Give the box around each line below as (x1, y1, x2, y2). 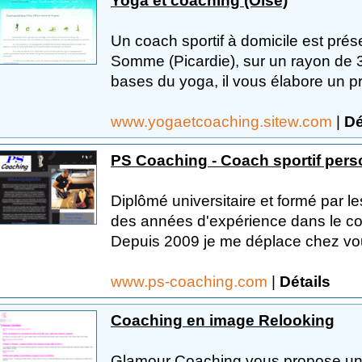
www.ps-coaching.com (111, 272, 271, 290)
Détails (280, 272, 330, 290)
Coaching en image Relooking (111, 311, 335, 329)
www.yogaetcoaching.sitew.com (111, 112, 336, 130)
